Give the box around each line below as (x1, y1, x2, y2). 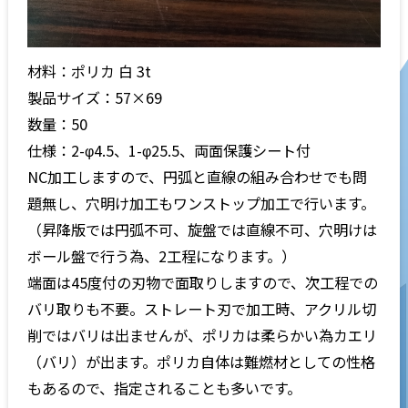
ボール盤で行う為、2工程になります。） (27, 244, 297, 267)
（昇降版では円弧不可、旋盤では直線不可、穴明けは (27, 218, 378, 240)
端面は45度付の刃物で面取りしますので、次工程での (27, 270, 379, 293)
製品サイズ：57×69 (27, 86, 163, 108)
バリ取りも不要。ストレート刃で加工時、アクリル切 (27, 297, 377, 320)
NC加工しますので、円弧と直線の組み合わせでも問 (27, 165, 368, 188)
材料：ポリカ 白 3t (27, 59, 152, 82)
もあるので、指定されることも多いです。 (27, 376, 302, 399)
